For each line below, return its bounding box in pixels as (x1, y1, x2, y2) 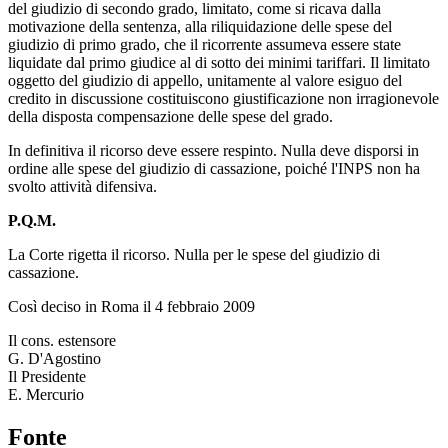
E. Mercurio (8, 385, 84, 403)
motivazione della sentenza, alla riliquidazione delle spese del (8, 17, 392, 35)
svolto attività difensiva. (8, 177, 157, 195)
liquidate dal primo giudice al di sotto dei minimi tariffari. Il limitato (8, 53, 430, 71)
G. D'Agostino (8, 349, 101, 367)
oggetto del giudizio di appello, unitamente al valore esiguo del (8, 71, 402, 89)
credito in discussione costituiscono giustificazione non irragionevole (8, 89, 439, 107)
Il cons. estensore (8, 331, 116, 349)
